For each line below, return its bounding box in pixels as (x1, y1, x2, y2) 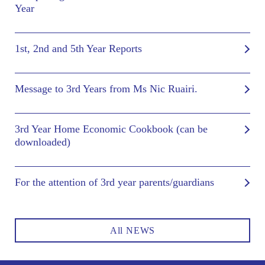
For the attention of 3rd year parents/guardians (15, 176, 214, 188)
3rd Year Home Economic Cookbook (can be (15, 122, 208, 135)
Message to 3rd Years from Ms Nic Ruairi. (15, 82, 198, 95)
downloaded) (15, 135, 70, 148)
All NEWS (109, 225, 156, 235)
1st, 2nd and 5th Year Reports (15, 42, 142, 54)
